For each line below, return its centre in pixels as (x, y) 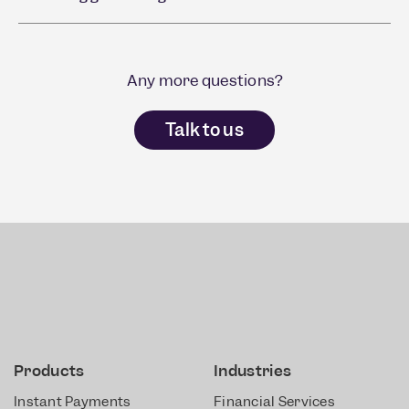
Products (49, 371)
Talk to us (204, 130)
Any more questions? (204, 80)
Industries (253, 371)
